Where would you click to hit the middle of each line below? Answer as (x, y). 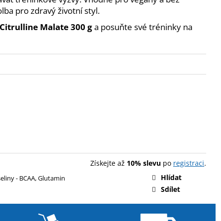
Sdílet (170, 189)
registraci (189, 163)
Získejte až (109, 163)
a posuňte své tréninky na (142, 27)
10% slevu (144, 163)
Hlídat (171, 177)
